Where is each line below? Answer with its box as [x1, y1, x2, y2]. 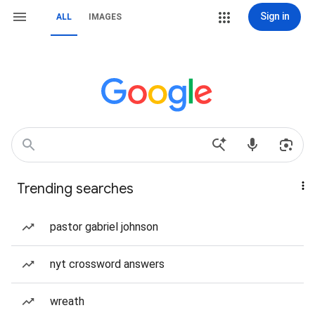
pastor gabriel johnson [50, 220, 158, 233]
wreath [50, 295, 84, 308]
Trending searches [17, 180, 134, 198]
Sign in [259, 11, 290, 22]
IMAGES [89, 12, 122, 22]
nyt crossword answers [50, 257, 165, 271]
